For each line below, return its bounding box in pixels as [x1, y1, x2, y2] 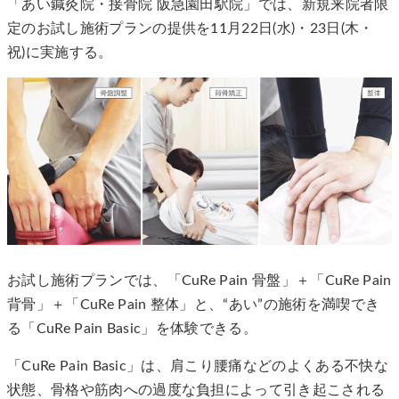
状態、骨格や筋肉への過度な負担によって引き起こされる [7, 382, 386, 397]
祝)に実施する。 [7, 45, 113, 60]
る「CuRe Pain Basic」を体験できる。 [7, 322, 257, 337]
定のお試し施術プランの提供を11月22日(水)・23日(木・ [7, 20, 374, 36]
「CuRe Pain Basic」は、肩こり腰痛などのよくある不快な [7, 358, 388, 373]
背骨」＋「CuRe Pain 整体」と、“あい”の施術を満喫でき [7, 297, 380, 313]
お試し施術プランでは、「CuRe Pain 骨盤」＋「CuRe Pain [7, 273, 392, 289]
